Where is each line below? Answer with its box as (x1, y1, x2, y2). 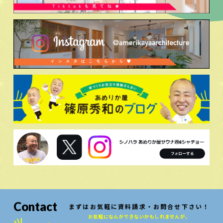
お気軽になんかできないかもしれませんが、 (88, 213, 190, 221)
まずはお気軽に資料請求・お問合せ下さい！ (69, 202, 210, 211)
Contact (13, 199, 57, 214)
